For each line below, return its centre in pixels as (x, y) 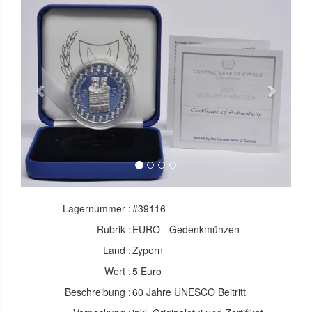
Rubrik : (114, 229)
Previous (68, 99)
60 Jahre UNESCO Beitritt (189, 291)
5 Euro (147, 271)
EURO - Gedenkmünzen (186, 229)
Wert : (118, 271)
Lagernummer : (97, 208)
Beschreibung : (98, 291)
